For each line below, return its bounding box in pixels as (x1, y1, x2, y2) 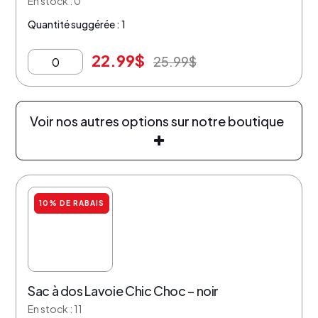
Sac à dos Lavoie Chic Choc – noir (28, 283, 219, 299)
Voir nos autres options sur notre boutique (30, 113, 288, 129)
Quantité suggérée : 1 (28, 17, 126, 31)
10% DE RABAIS (39, 199, 104, 207)
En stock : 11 (28, 302, 82, 315)
